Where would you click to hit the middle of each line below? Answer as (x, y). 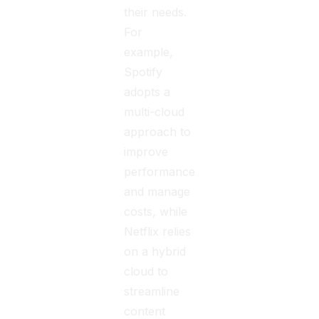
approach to (158, 132)
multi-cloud (155, 112)
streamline (152, 291)
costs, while (156, 211)
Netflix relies (158, 231)
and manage (157, 192)
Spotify (143, 72)
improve (146, 152)
